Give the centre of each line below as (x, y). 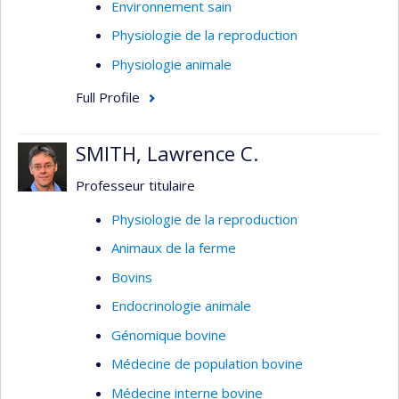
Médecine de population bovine (207, 363)
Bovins (132, 277)
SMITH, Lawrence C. (167, 153)
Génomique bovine (169, 334)
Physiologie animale (171, 64)
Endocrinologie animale (181, 305)
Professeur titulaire (135, 185)
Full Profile (108, 97)
